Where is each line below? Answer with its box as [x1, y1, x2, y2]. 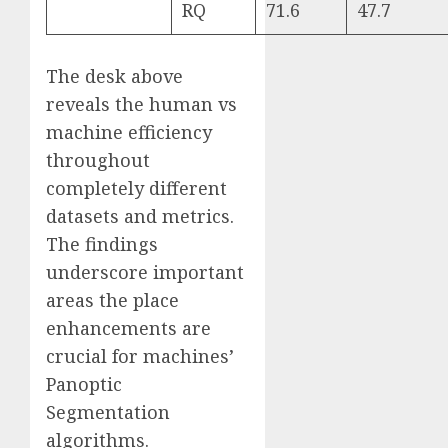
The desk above [46, 64, 183, 89]
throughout [46, 148, 150, 173]
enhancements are [46, 316, 211, 341]
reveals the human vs [46, 92, 237, 117]
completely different [46, 176, 227, 201]
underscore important [46, 260, 244, 285]
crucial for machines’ [46, 344, 234, 369]
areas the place [46, 288, 179, 313]
